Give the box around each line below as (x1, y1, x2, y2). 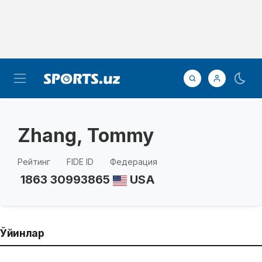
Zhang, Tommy (18, 124, 154, 147)
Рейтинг (18, 157, 50, 167)
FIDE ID (67, 157, 94, 167)
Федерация (110, 157, 157, 167)
